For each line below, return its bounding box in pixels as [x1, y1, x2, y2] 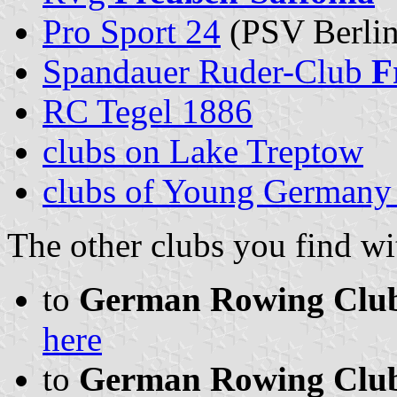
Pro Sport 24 [43, 12, 221, 51]
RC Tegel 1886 [43, 91, 253, 130]
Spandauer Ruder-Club [43, 51, 371, 90]
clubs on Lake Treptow [43, 131, 363, 170]
